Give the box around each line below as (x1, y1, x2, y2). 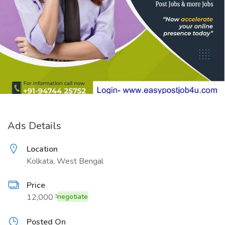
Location (27, 144, 58, 155)
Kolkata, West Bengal (27, 156, 103, 167)
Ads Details (8, 119, 61, 133)
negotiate (57, 192, 88, 201)
